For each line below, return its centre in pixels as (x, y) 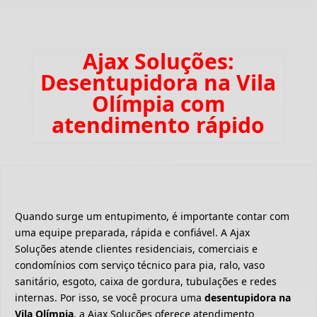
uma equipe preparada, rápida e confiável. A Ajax (132, 233)
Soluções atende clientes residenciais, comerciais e (136, 249)
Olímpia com (158, 104)
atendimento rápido (158, 125)
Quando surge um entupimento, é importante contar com (152, 217)
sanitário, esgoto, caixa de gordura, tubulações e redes (146, 282)
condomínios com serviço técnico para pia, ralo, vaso (140, 265)
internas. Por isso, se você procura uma (110, 298)
